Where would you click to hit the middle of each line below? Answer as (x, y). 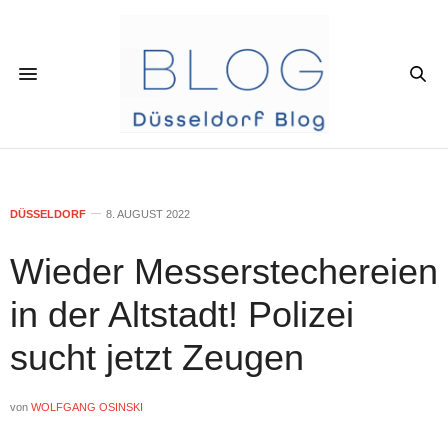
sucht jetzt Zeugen (157, 357)
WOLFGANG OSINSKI (87, 406)
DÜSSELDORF (48, 213)
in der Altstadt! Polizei (182, 314)
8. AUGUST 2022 (148, 213)
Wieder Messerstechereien (224, 271)
